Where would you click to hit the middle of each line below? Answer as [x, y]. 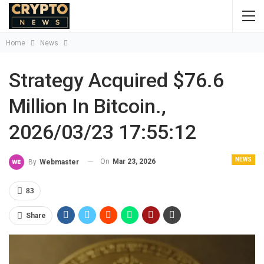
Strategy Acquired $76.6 [116, 80]
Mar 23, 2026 [134, 161]
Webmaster [59, 162]
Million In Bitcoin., [88, 106]
